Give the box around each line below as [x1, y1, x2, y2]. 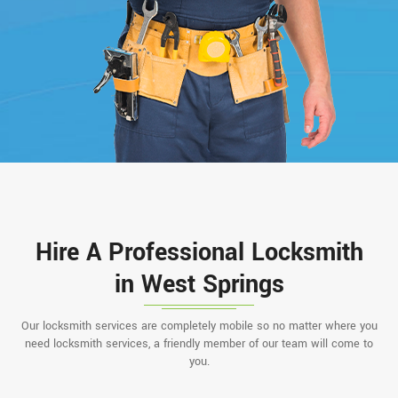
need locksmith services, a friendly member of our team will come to [25, 335, 373, 352]
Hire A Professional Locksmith [35, 235, 363, 270]
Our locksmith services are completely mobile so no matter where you [20, 317, 378, 334]
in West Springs [114, 267, 284, 302]
